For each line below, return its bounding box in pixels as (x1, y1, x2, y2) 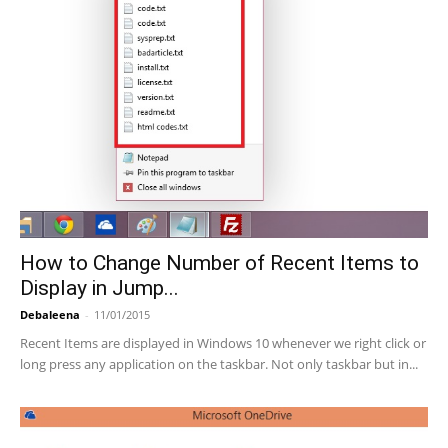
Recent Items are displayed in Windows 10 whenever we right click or (20, 334, 426, 353)
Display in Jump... (20, 276, 179, 301)
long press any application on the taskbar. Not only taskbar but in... (20, 355, 418, 374)
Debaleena (20, 307, 80, 323)
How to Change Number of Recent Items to (20, 251, 419, 276)
